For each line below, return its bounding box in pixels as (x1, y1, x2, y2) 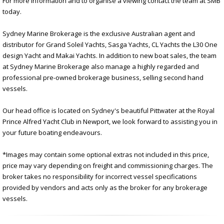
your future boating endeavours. (2, 127, 102, 137)
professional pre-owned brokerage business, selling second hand (2, 72, 203, 82)
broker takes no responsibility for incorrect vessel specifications (2, 171, 197, 181)
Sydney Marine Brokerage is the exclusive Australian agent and (2, 28, 195, 38)
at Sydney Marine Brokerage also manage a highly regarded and (2, 61, 199, 71)
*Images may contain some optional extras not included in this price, (2, 149, 209, 159)
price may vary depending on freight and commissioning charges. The (2, 160, 213, 170)
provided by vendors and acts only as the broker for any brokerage (2, 182, 207, 192)
